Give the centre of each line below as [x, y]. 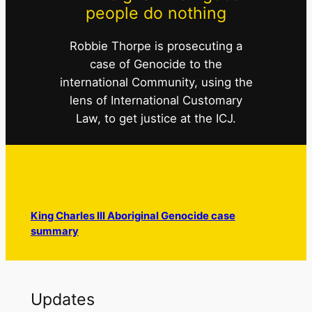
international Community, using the [156, 82]
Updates [62, 299]
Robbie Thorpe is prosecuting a [156, 46]
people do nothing [156, 14]
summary [54, 231]
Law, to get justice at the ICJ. [156, 118]
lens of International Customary [156, 100]
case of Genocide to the [156, 64]
